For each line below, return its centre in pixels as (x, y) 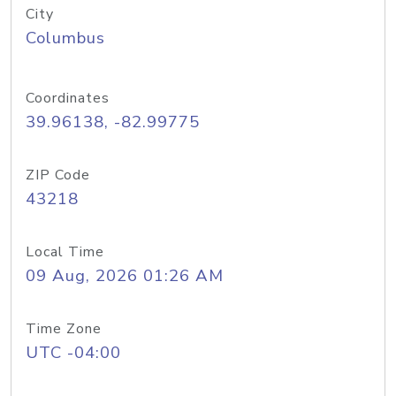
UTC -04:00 (73, 353)
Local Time (65, 252)
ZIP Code (58, 175)
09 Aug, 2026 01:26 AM (125, 276)
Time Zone (64, 329)
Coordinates (68, 98)
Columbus (65, 38)
